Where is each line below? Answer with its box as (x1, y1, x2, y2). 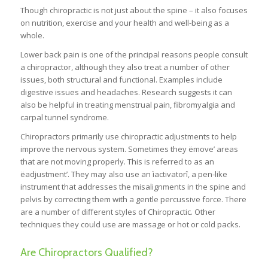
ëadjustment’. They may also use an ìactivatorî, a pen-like (20, 168, 227, 179)
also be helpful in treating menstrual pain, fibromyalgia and (20, 99, 235, 110)
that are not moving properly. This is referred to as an (20, 156, 214, 167)
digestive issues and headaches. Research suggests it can (20, 86, 232, 98)
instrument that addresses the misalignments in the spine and (20, 181, 246, 192)
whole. (20, 29, 44, 41)
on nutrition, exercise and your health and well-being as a (20, 17, 229, 28)
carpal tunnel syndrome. (20, 111, 109, 123)
